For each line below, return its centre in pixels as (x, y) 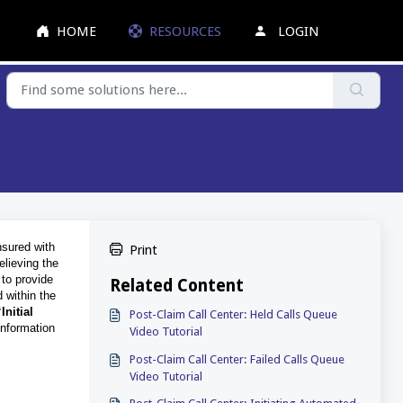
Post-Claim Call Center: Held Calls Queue (234, 315)
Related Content (176, 286)
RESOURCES (186, 31)
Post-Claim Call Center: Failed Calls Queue (237, 359)
